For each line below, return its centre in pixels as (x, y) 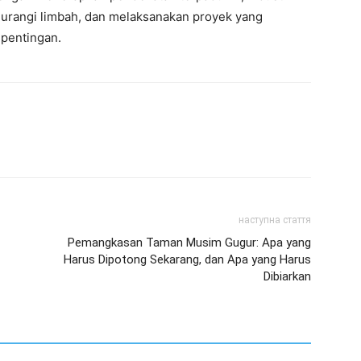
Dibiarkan (287, 276)
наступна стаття (275, 220)
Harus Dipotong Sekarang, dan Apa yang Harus (187, 259)
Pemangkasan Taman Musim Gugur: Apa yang (189, 243)
